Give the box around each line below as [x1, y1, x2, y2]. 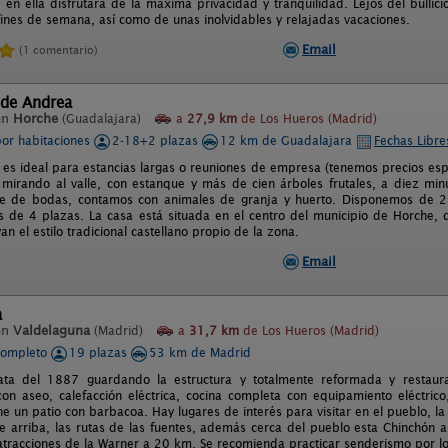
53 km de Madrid [149, 345, 251, 360]
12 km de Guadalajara [220, 133, 356, 148]
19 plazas [69, 345, 131, 360]
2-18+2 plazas [112, 133, 202, 148]
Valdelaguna [13, 323, 90, 338]
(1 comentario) [19, 42, 98, 57]
